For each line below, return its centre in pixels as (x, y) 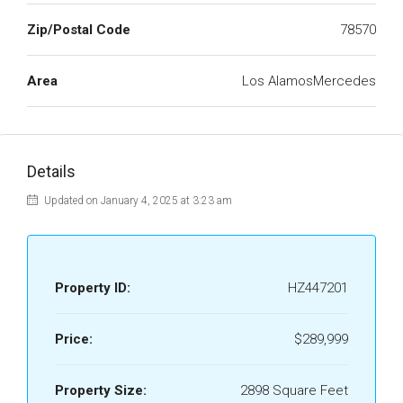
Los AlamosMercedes (309, 81)
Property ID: (93, 288)
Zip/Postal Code (79, 30)
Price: (74, 339)
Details (51, 171)
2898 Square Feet (294, 390)
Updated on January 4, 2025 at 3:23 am (137, 201)
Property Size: (101, 390)
